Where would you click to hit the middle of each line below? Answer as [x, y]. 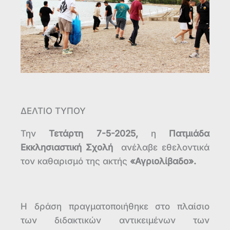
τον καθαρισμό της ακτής [75, 161]
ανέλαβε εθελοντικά [161, 147]
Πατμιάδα [189, 133]
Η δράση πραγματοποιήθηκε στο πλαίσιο [115, 206]
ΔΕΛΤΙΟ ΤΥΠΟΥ [53, 111]
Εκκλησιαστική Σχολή [67, 147]
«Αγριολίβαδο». [163, 161]
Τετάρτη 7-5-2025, [93, 133]
